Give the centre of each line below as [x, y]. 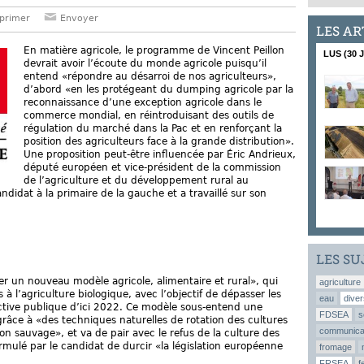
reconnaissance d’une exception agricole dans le [143, 103]
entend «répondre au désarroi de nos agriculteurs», [150, 77]
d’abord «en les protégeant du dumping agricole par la [158, 90]
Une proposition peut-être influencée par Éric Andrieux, [160, 155]
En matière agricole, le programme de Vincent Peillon [154, 51]
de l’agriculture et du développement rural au [136, 181]
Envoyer [78, 18]
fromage [336, 347]
